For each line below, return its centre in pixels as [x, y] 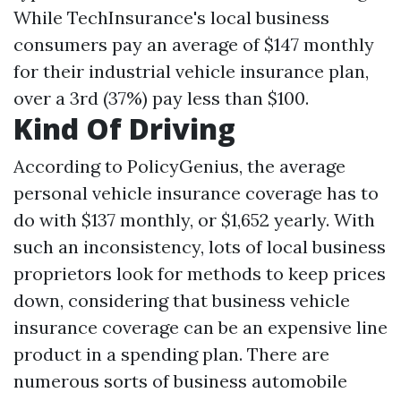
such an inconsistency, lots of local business [200, 246]
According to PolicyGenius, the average [179, 166]
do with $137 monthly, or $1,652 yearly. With [194, 219]
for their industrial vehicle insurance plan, [191, 71]
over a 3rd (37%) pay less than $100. [161, 98]
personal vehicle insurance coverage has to [196, 192]
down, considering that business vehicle [182, 300]
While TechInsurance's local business [171, 17]
